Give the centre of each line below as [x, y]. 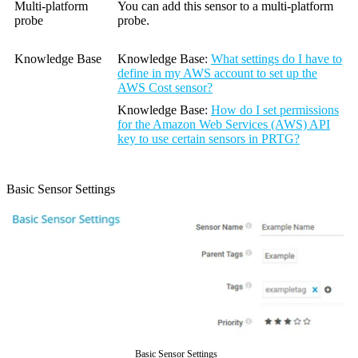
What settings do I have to [276, 59]
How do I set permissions [275, 110]
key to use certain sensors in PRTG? [209, 139]
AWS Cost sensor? [165, 88]
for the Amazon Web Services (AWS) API [224, 125]
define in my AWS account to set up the [217, 74]
